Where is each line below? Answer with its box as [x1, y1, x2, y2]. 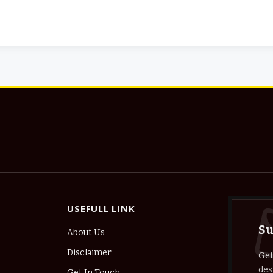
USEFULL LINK [67, 202, 135, 215]
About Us [67, 227, 105, 238]
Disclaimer [67, 247, 112, 258]
